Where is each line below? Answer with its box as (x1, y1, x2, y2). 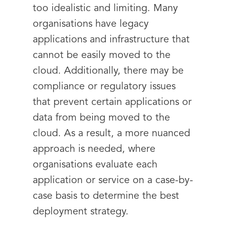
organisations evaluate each (33, 160, 157, 170)
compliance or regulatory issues (33, 82, 176, 92)
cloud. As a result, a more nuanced (33, 129, 190, 139)
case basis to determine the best (33, 191, 179, 201)
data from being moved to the (33, 113, 170, 123)
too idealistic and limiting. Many (33, 4, 178, 14)
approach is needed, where (33, 144, 155, 154)
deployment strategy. (33, 207, 129, 217)
